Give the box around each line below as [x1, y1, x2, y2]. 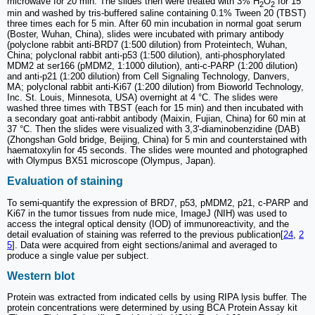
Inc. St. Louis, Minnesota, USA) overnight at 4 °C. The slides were [7, 92, 278, 103]
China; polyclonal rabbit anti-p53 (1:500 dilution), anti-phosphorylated [7, 50, 285, 61]
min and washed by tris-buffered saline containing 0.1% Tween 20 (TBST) [7, 8, 306, 19]
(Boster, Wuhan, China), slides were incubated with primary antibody [7, 29, 284, 40]
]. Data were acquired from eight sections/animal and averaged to [12, 239, 277, 250]
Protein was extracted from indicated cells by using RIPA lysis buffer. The [7, 292, 307, 303]
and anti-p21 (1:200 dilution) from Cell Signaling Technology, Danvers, [7, 71, 290, 82]
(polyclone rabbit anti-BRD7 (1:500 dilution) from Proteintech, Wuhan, [7, 39, 288, 51]
